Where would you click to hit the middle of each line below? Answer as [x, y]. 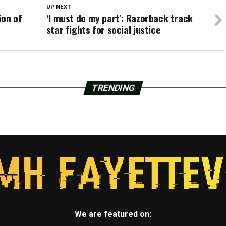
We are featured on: [113, 214]
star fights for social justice [103, 29]
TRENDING [113, 88]
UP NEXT [58, 7]
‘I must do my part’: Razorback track [119, 18]
